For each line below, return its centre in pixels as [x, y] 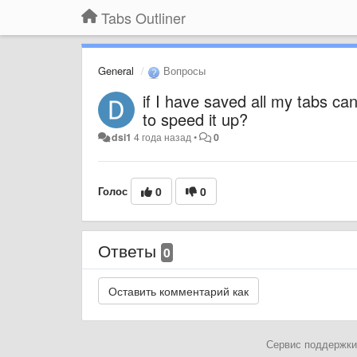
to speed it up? [195, 119]
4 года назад [163, 137]
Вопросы [183, 71]
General [116, 71]
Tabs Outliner [143, 18]
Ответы [129, 250]
